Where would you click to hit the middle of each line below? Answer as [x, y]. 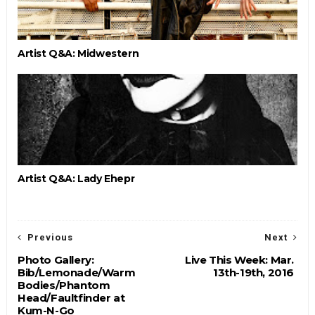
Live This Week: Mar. [240, 260]
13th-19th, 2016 [254, 272]
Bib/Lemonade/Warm [76, 272]
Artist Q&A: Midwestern [78, 53]
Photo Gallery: [56, 260]
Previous [50, 237]
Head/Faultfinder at [71, 298]
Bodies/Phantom [64, 285]
